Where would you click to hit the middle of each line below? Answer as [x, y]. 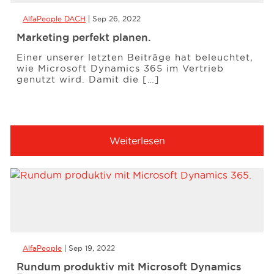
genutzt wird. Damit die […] [88, 79]
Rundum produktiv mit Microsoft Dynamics [129, 266]
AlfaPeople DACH [54, 19]
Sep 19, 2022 [92, 248]
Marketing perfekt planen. [84, 37]
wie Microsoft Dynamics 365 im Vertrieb [120, 68]
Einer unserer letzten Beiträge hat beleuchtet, [135, 57]
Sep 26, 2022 [117, 19]
